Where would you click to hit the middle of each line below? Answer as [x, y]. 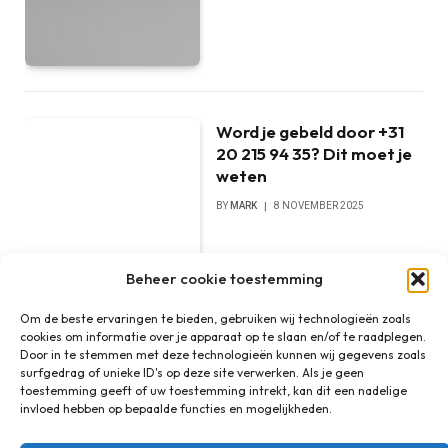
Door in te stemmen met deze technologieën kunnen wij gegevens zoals [223, 354]
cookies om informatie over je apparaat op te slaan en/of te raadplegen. [223, 336]
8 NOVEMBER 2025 [319, 206]
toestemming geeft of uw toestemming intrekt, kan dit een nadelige [213, 390]
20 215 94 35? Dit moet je [314, 154]
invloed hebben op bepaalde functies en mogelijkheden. [176, 408]
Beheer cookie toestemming [224, 278]
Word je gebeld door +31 [310, 132]
